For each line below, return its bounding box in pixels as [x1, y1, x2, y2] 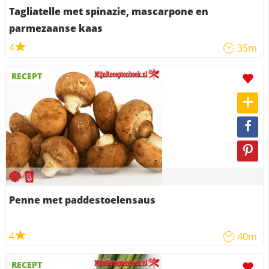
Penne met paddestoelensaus [8, 193, 156, 207]
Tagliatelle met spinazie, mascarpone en [8, 4, 208, 18]
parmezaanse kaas [8, 21, 103, 35]
